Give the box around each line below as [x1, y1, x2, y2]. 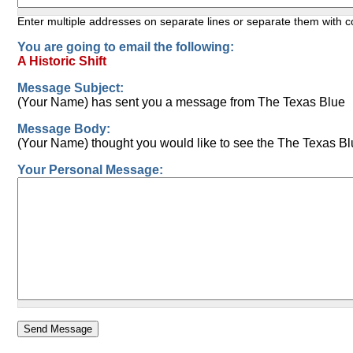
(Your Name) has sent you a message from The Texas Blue [17, 95, 345, 109]
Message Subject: [17, 80, 124, 95]
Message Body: [17, 121, 110, 136]
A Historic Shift [17, 54, 106, 68]
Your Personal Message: [17, 162, 163, 176]
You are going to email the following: [17, 39, 234, 54]
